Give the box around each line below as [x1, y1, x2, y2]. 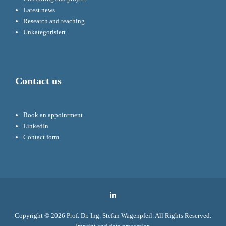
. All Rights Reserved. [152, 212, 211, 220]
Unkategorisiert [23, 28, 66, 36]
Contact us [15, 76, 62, 87]
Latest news [23, 6, 55, 14]
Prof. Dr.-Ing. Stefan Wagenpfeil [67, 212, 152, 220]
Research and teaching [23, 17, 85, 25]
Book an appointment [23, 111, 83, 119]
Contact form [23, 133, 60, 141]
